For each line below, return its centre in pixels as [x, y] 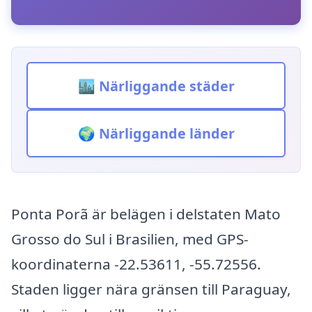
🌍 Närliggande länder [156, 134]
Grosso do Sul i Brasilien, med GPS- [130, 239]
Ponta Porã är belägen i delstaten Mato [146, 214]
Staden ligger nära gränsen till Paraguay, [151, 289]
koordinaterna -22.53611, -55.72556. [136, 264]
